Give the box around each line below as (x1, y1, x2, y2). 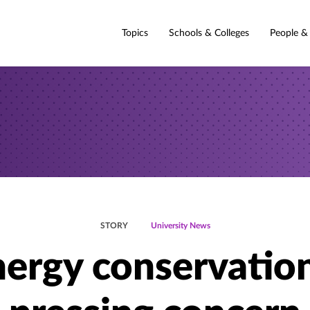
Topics (122, 28, 148, 38)
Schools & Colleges (169, 28, 249, 38)
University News (150, 221, 210, 230)
